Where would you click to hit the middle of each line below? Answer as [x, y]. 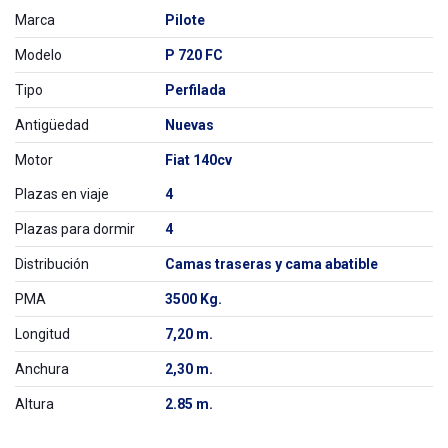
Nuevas [189, 125]
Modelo [38, 55]
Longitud [42, 334]
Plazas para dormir [75, 229]
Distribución [52, 264]
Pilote [185, 20]
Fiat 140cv [198, 160]
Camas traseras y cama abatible [271, 264]
